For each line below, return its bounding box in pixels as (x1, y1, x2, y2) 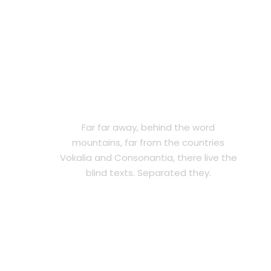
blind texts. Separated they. (85, 166, 211, 180)
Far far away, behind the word (82, 121, 215, 134)
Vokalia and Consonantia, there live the (59, 151, 237, 165)
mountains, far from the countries (72, 136, 225, 149)
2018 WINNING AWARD (84, 97, 212, 111)
